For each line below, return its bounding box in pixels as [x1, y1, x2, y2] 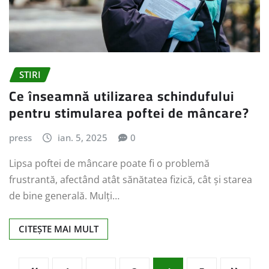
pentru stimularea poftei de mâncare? [9, 100, 249, 126]
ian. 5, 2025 [57, 131, 107, 144]
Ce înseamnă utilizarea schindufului [9, 83, 234, 109]
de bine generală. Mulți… [9, 189, 119, 202]
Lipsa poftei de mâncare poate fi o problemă [9, 156, 210, 170]
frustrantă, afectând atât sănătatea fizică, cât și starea [9, 172, 252, 186]
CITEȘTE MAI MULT [19, 222, 98, 235]
